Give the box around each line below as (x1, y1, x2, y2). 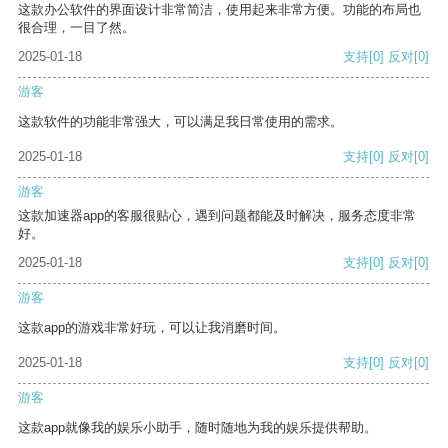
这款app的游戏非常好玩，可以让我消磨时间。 (18, 320, 286, 336)
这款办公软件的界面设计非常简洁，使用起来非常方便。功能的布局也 (18, 2, 421, 18)
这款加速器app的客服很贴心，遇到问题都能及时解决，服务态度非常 (18, 208, 416, 224)
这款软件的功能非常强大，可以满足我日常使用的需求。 (18, 114, 343, 130)
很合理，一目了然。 (18, 20, 135, 36)
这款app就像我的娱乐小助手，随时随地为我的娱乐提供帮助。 (18, 420, 377, 436)
